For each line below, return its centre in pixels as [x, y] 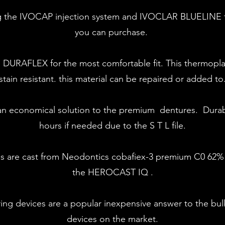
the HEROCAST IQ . [113, 172]
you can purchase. [113, 32]
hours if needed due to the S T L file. [113, 126]
